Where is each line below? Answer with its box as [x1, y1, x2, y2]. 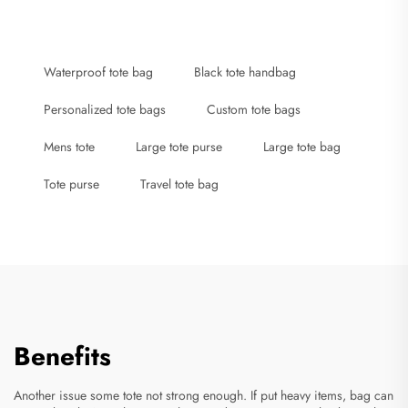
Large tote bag [263, 137, 341, 156]
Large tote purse [136, 137, 222, 156]
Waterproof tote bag [44, 62, 153, 81]
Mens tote [44, 137, 95, 156]
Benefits [14, 337, 111, 375]
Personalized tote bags [44, 99, 166, 118]
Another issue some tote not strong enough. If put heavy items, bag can [14, 385, 393, 404]
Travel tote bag [140, 174, 219, 193]
